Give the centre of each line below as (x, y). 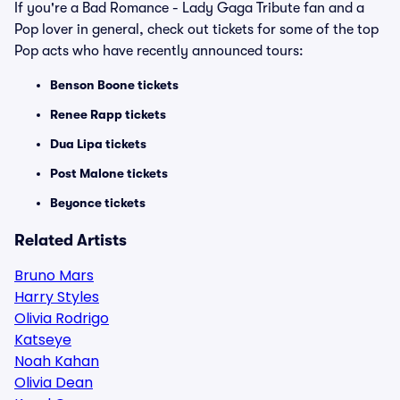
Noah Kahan (57, 361)
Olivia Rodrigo (62, 318)
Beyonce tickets (98, 203)
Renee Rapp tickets (108, 114)
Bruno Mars (54, 275)
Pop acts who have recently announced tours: (159, 51)
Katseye (43, 340)
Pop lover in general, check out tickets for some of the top (196, 29)
